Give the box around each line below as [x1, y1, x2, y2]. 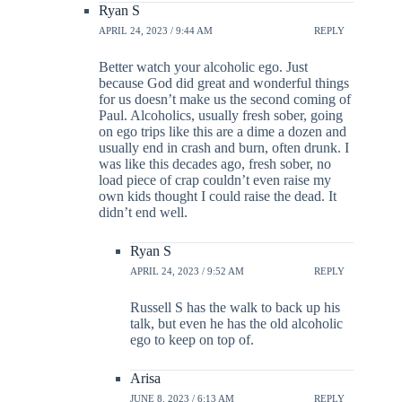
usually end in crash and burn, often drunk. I [99, 140, 349, 156]
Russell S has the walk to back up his [130, 300, 340, 316]
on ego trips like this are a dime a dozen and [99, 124, 346, 140]
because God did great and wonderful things [99, 75, 349, 92]
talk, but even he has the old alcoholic [130, 316, 343, 332]
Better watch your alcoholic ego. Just [99, 59, 308, 75]
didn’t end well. [99, 205, 188, 221]
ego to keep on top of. [130, 332, 254, 348]
